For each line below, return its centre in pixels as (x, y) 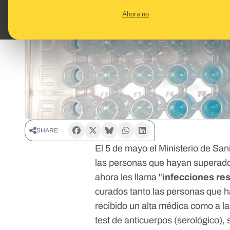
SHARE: (48, 131)
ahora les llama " (129, 177)
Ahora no (136, 14)
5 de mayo (127, 149)
